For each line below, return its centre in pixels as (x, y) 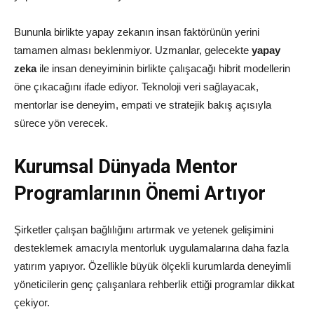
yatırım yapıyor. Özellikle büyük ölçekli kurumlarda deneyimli (152, 266)
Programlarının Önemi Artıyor (140, 194)
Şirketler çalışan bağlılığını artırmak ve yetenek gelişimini (144, 230)
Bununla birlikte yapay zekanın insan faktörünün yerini (137, 32)
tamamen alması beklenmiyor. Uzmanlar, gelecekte (133, 50)
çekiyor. (32, 303)
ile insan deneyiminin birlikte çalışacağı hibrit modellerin (163, 69)
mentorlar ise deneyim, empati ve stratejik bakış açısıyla (143, 105)
